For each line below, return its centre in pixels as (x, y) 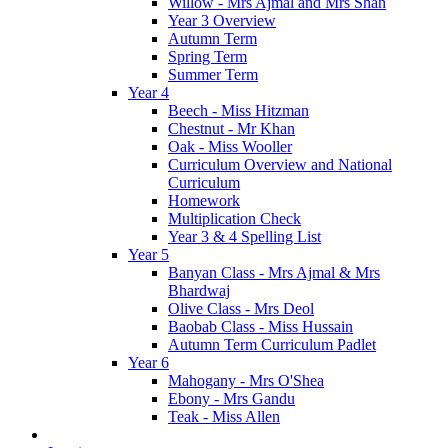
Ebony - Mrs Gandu (231, 399)
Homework (204, 201)
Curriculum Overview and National (280, 165)
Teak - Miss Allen (224, 417)
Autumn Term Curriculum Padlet (272, 345)
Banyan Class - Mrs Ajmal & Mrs (274, 273)
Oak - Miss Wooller (230, 147)
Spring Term (207, 57)
